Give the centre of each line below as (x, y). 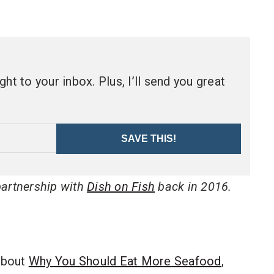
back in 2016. (193, 187)
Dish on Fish (121, 187)
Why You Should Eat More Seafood (125, 261)
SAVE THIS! (149, 139)
